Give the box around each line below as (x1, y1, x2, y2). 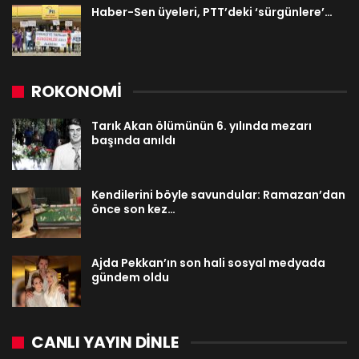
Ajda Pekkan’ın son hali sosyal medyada (91, 255, 325, 272)
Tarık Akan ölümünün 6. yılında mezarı (91, 118, 312, 135)
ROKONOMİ (31, 80, 122, 103)
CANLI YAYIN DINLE (31, 331, 179, 354)
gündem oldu (91, 269, 169, 286)
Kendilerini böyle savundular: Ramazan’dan (91, 186, 345, 203)
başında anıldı (91, 132, 175, 149)
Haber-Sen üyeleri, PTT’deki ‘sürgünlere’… (91, 4, 333, 21)
